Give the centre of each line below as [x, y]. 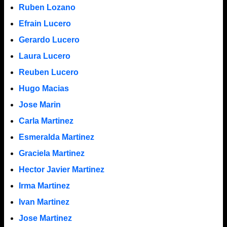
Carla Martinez [46, 121]
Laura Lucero [44, 56]
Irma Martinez [44, 186]
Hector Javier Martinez [61, 170]
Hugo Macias [44, 89]
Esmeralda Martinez [56, 137]
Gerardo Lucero [49, 40]
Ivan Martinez [44, 202]
